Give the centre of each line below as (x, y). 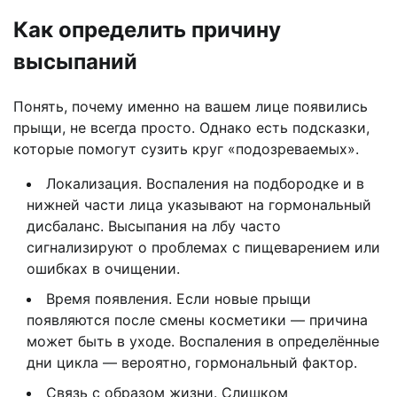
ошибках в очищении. (103, 269)
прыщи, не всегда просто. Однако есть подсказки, (191, 128)
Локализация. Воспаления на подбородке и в (205, 184)
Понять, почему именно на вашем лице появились (191, 107)
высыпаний (75, 62)
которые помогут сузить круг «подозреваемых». (186, 149)
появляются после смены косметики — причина (197, 320)
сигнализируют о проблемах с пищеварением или (203, 248)
